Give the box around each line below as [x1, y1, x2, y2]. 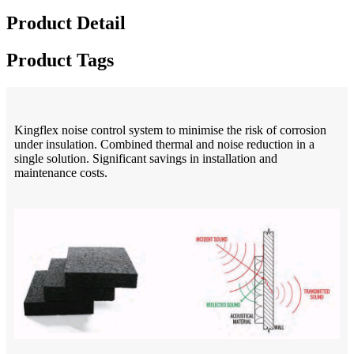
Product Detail [6, 13, 126, 34]
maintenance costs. [14, 166, 107, 180]
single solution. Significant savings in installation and [14, 152, 277, 166]
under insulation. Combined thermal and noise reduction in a [14, 137, 314, 152]
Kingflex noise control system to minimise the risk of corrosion [14, 123, 326, 137]
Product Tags [6, 50, 114, 71]
